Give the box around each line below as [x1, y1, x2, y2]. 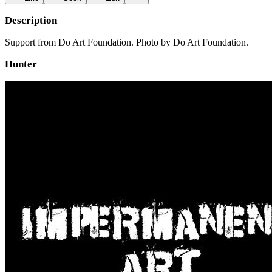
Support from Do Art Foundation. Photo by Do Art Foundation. [5, 37, 251, 47]
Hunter [5, 58, 37, 70]
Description [5, 15, 57, 26]
